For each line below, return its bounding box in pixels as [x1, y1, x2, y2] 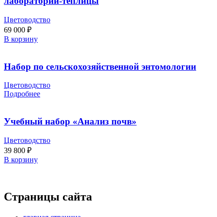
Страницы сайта [4, 190, 92, 203]
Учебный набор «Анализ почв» [4, 116, 137, 127]
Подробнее [4, 90, 40, 98]
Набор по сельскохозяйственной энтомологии [4, 61, 196, 72]
